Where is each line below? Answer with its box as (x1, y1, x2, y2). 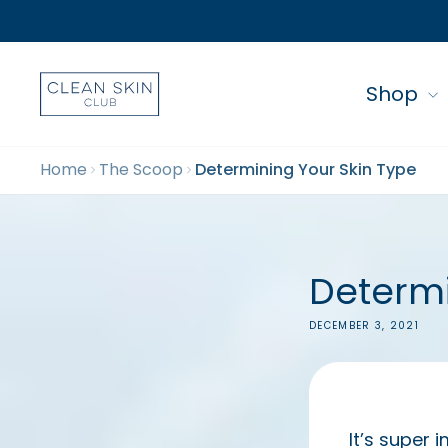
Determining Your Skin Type (195, 158, 416, 181)
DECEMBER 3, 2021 (309, 318, 419, 333)
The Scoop (99, 158, 183, 181)
